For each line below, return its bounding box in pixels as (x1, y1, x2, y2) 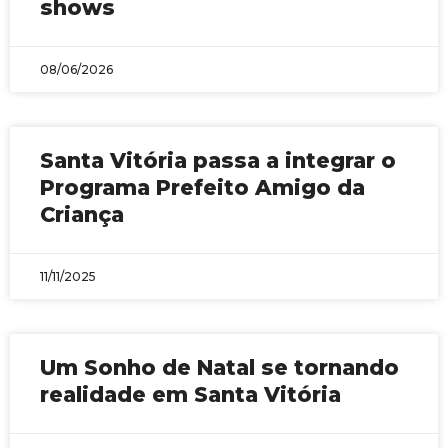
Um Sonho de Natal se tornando (40, 355, 399, 380)
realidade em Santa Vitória (40, 382, 341, 407)
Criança (40, 202, 124, 227)
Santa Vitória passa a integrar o (40, 148, 396, 173)
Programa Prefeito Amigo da (40, 175, 365, 200)
